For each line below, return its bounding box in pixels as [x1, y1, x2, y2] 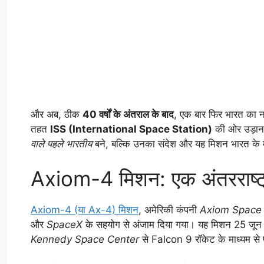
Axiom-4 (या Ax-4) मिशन [31, 204, 138, 216]
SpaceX [47, 219, 82, 231]
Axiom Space [200, 204, 262, 216]
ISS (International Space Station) [50, 123, 212, 135]
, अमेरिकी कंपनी [138, 204, 200, 216]
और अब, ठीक [31, 108, 82, 120]
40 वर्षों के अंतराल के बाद [82, 108, 174, 120]
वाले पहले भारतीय [31, 137, 92, 150]
